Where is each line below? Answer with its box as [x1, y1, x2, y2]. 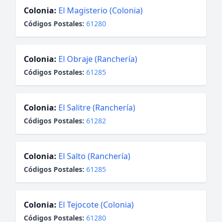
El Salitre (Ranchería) [58, 102, 135, 113]
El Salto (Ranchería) [58, 151, 130, 162]
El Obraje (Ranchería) [58, 54, 137, 64]
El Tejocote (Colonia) [58, 199, 134, 210]
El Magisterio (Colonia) [58, 5, 143, 16]
